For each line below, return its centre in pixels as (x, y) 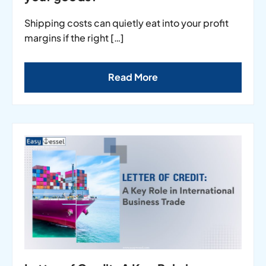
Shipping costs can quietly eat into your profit (126, 23)
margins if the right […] (74, 38)
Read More (133, 77)
